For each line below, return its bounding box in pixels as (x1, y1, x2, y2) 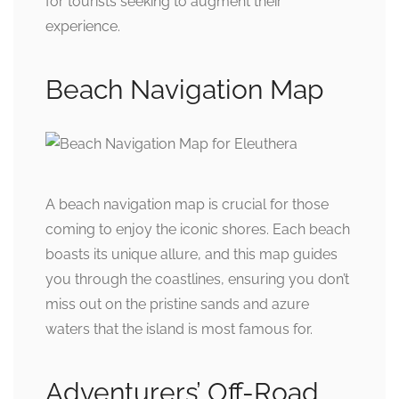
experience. (45, 18, 120, 36)
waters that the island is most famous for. (45, 320, 313, 338)
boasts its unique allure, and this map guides (45, 245, 338, 263)
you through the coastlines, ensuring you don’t (45, 270, 349, 288)
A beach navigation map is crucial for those (45, 195, 329, 213)
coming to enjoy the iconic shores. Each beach (45, 220, 350, 238)
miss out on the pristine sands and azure (45, 295, 309, 313)
